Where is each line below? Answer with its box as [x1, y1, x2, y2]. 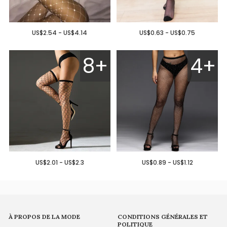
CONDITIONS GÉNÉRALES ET [118, 213, 208, 221]
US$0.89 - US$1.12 [141, 158, 193, 167]
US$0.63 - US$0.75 [139, 28, 196, 37]
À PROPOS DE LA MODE [9, 213, 81, 221]
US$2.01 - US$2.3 [35, 158, 84, 167]
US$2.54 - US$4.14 [32, 28, 88, 37]
